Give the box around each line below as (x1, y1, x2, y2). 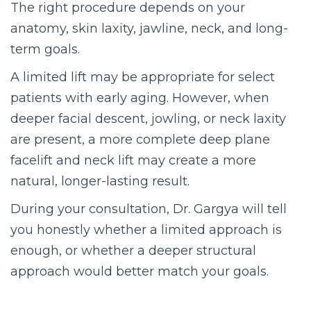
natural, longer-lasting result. (10, 173, 190, 189)
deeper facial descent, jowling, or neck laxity (10, 110, 286, 126)
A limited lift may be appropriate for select (10, 69, 275, 85)
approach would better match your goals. (10, 263, 269, 279)
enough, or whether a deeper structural (10, 242, 256, 258)
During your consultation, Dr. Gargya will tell (10, 201, 287, 217)
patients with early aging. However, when (10, 90, 269, 106)
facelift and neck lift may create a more (10, 152, 256, 168)
